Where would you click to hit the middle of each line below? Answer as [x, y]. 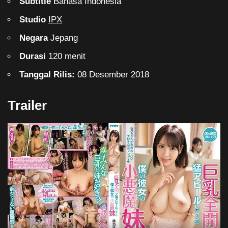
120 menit [66, 56]
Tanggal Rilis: [49, 75]
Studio [34, 20]
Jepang [64, 38]
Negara [35, 38]
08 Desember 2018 [113, 75]
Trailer [27, 105]
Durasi [33, 56]
